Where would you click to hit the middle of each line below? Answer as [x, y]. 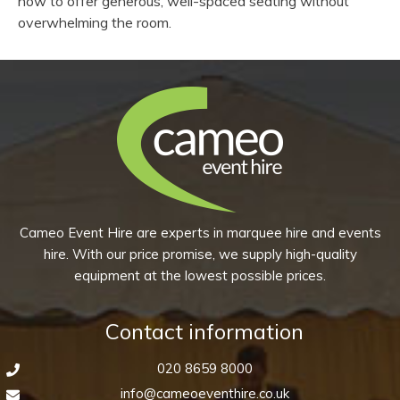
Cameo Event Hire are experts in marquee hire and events [200, 233]
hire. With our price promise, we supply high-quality [200, 254]
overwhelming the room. [95, 22]
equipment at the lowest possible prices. [200, 275]
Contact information [204, 331]
